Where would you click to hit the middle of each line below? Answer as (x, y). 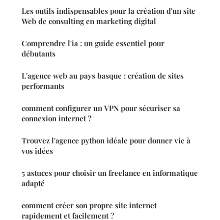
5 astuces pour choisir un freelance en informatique (110, 173)
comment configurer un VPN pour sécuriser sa (101, 108)
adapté (33, 183)
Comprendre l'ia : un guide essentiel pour (93, 43)
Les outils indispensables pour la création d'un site (109, 11)
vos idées (37, 151)
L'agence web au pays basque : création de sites (103, 76)
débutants (39, 54)
